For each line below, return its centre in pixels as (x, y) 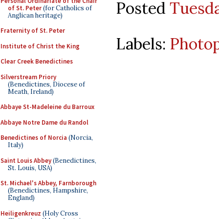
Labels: (143, 44)
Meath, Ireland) (31, 91)
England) (21, 198)
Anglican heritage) (35, 15)
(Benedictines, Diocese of (46, 84)
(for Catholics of (67, 8)
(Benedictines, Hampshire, (48, 190)
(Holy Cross (60, 213)
